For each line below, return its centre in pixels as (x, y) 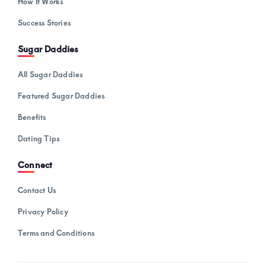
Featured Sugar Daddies (61, 95)
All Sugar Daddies (50, 74)
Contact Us (37, 190)
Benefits (32, 117)
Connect (35, 165)
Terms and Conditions (56, 233)
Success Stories (44, 22)
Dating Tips (39, 138)
